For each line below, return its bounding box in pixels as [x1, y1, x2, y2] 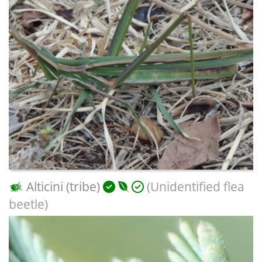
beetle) [9, 195, 48, 212]
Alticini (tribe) [26, 178, 100, 195]
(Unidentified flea [144, 178, 244, 195]
